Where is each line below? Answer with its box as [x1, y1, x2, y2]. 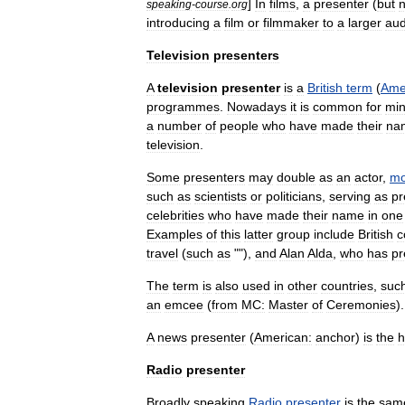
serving [329, 189, 371, 203]
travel [146, 246, 178, 260]
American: [254, 330, 312, 344]
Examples [146, 227, 202, 241]
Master [268, 297, 308, 312]
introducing [146, 15, 210, 30]
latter [244, 227, 273, 241]
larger [348, 15, 381, 30]
